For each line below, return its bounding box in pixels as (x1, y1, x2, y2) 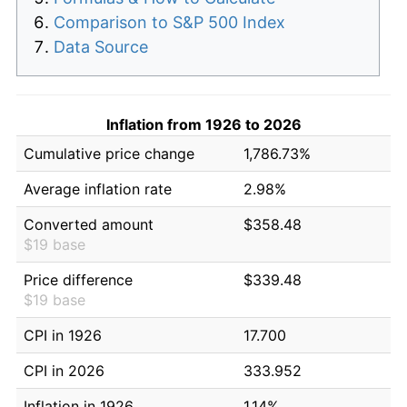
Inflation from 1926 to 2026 (105, 114, 302, 134)
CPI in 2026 (24, 361, 104, 380)
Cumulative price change (24, 144, 194, 163)
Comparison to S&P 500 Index (54, 12, 285, 32)
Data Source (54, 36, 148, 56)
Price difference (24, 270, 133, 289)
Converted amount (24, 214, 154, 233)
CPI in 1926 (24, 325, 102, 344)
